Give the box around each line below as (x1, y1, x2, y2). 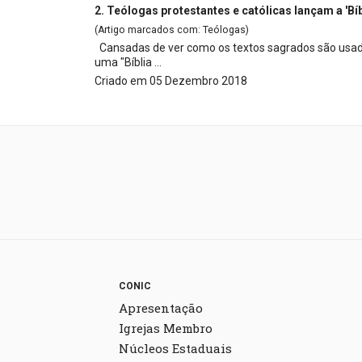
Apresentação (119, 299, 203, 316)
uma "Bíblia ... (95, 55, 162, 69)
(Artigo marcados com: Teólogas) (95, 23, 249, 36)
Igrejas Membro (119, 319, 213, 336)
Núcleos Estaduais (119, 339, 232, 356)
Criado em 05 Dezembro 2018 (95, 74, 247, 87)
